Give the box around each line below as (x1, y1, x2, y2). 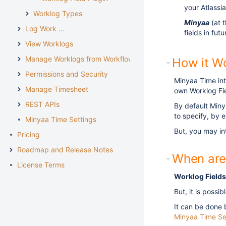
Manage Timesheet (25, 85, 88, 93)
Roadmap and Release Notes (17, 145, 113, 154)
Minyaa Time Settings (25, 115, 96, 124)
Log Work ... (25, 24, 65, 33)
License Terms (17, 160, 65, 169)
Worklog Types (33, 9, 82, 18)
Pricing (17, 130, 40, 139)
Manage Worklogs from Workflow (25, 54, 134, 63)
